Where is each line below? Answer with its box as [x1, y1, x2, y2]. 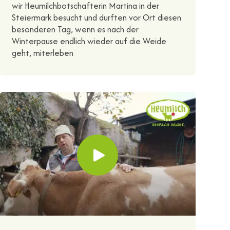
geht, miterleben [11, 46, 73, 59]
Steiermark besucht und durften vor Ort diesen [11, 11, 181, 24]
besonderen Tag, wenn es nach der [11, 23, 139, 35]
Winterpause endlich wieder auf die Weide [11, 34, 166, 47]
